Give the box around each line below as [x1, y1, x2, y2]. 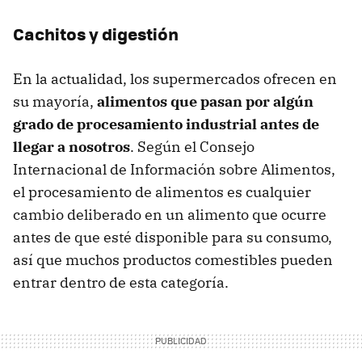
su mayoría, [13, 91, 97, 111]
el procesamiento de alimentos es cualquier [13, 182, 311, 201]
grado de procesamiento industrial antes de [13, 114, 319, 133]
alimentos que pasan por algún [97, 91, 314, 111]
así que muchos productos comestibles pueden [13, 250, 333, 269]
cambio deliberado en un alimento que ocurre [13, 204, 326, 224]
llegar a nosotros [13, 137, 130, 156]
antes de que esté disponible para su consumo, [13, 227, 332, 246]
